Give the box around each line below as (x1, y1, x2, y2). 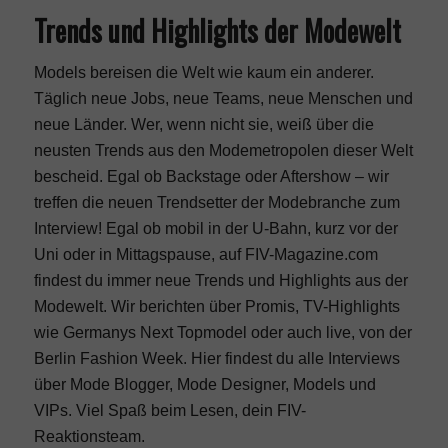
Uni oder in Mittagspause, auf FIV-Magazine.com (33, 245, 378, 263)
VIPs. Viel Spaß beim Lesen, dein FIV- (33, 401, 306, 419)
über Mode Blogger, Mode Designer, (33, 375, 293, 393)
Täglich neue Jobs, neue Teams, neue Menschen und (33, 89, 413, 107)
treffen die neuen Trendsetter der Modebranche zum (33, 193, 400, 211)
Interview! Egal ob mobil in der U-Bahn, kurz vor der (33, 219, 398, 237)
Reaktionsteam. (33, 427, 145, 445)
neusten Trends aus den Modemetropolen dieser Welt (33, 141, 413, 159)
